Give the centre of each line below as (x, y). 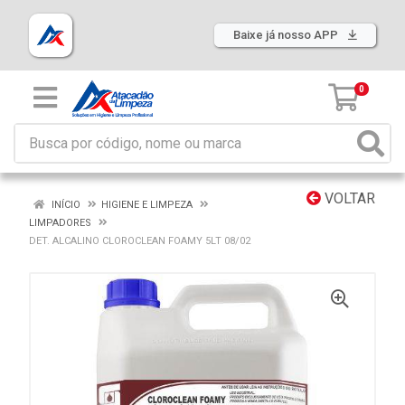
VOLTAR (348, 198)
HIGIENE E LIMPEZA (147, 205)
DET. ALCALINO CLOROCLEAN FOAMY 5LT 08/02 (140, 241)
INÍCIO (65, 205)
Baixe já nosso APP (287, 35)
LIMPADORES (60, 223)
